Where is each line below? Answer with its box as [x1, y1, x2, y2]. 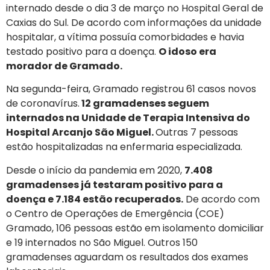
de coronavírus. [6, 96, 80, 111]
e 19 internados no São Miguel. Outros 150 [6, 235, 198, 250]
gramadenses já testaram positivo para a [6, 177, 223, 192]
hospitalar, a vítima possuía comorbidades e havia [6, 30, 244, 44]
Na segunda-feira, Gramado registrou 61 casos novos [6, 82, 256, 96]
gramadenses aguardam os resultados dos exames [6, 250, 248, 264]
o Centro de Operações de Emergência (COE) [6, 206, 224, 221]
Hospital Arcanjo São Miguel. [6, 125, 155, 140]
